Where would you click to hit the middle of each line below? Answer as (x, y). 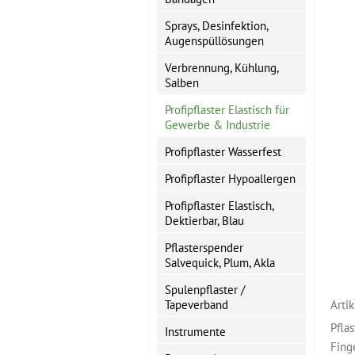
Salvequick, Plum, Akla (220, 263)
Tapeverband (197, 305)
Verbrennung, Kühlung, (222, 68)
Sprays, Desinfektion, (217, 26)
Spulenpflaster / (205, 290)
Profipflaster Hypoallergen (230, 179)
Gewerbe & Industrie (218, 125)
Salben (182, 83)
